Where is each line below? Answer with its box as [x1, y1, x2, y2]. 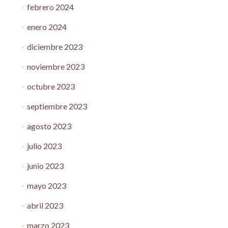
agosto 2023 [26, 121, 71, 131]
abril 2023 [26, 200, 63, 210]
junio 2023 [26, 160, 64, 170]
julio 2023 [26, 140, 62, 151]
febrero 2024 [26, 2, 74, 12]
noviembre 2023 [26, 61, 84, 71]
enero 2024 [26, 21, 67, 32]
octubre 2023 [26, 81, 75, 91]
